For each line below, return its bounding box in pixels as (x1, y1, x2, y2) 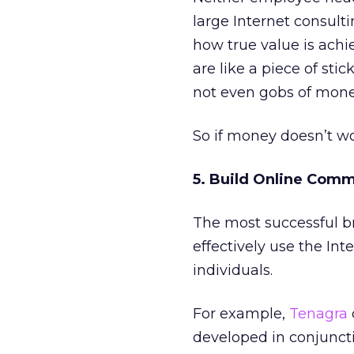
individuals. (193, 262, 273, 279)
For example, (193, 305, 289, 322)
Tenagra (289, 305, 348, 322)
